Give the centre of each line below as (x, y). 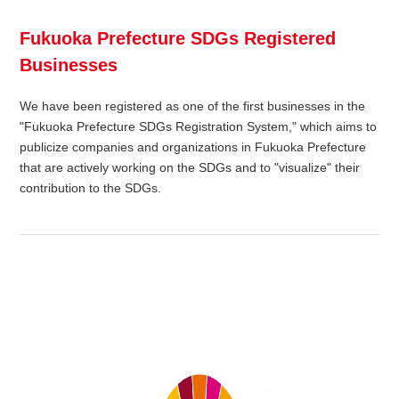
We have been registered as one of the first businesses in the (193, 106)
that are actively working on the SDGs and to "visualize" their (190, 168)
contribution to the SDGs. (91, 188)
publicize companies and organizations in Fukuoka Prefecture (193, 147)
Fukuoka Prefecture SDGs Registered (178, 39)
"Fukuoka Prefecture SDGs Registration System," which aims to (199, 127)
